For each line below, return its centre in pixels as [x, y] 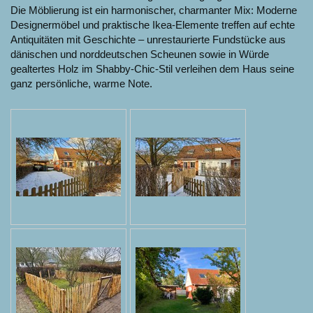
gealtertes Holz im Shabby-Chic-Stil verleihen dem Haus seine [152, 69]
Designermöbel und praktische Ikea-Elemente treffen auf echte [153, 25]
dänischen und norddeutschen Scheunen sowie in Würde [140, 54]
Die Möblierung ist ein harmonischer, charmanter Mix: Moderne [154, 10]
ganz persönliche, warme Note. [81, 84]
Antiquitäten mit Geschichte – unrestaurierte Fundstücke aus [148, 40]
